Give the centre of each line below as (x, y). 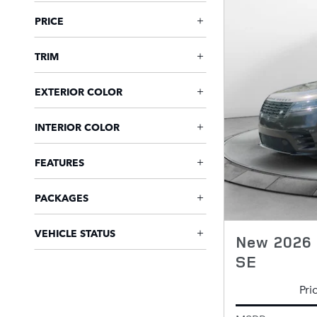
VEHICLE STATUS (75, 233)
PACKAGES (62, 197)
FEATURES (59, 162)
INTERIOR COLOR (77, 127)
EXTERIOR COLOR (79, 91)
